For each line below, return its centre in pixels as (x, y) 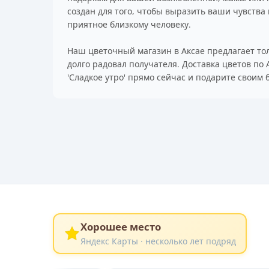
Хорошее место (121, 226)
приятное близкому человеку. (129, 24)
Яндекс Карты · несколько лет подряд (158, 241)
